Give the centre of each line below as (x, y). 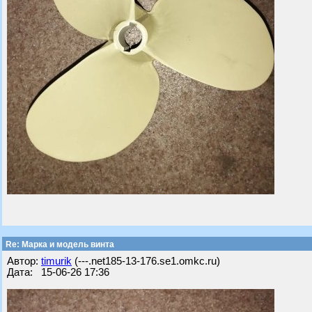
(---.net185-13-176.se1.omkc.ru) (146, 261)
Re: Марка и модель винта (59, 244)
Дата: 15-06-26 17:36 (58, 272)
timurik (56, 261)
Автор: (24, 261)
